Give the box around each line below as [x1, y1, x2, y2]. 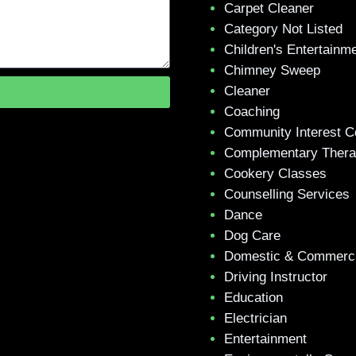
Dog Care [224, 228, 281, 243]
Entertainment [224, 331, 307, 346]
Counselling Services [224, 187, 350, 202]
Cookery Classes [224, 166, 327, 181]
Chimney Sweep [224, 63, 320, 78]
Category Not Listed [224, 21, 342, 37]
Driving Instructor [224, 269, 327, 284]
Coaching [224, 104, 280, 119]
